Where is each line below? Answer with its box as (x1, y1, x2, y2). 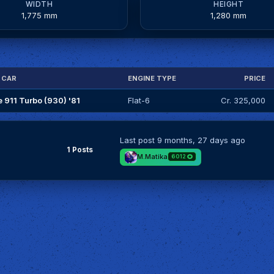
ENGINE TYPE (127, 73, 176, 83)
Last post (120, 135, 158, 146)
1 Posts (66, 146, 93, 155)
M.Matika (136, 152, 168, 161)
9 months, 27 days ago (157, 135, 246, 146)
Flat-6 (127, 95, 150, 105)
